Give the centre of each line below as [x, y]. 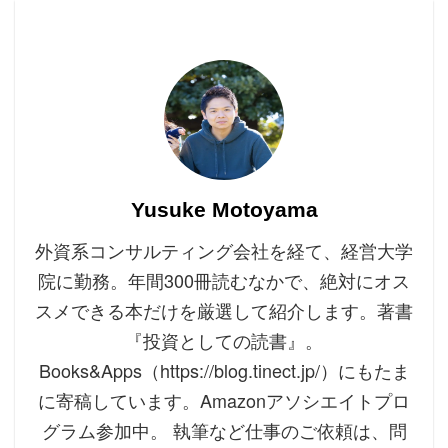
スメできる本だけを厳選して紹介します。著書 [224, 309]
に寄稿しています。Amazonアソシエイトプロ [224, 399]
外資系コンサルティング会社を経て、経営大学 [224, 249]
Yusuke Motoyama [224, 209]
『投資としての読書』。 [224, 339]
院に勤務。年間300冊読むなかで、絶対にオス [224, 279]
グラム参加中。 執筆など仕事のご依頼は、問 [224, 429]
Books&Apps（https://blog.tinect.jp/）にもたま [224, 369]
